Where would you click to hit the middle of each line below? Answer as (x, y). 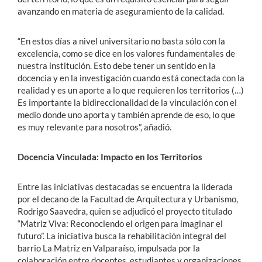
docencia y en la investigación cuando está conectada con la (131, 77)
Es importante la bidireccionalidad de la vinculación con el (127, 102)
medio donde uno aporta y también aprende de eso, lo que (126, 114)
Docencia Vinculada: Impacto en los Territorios (110, 156)
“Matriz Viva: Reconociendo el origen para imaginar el (120, 223)
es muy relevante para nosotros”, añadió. (94, 127)
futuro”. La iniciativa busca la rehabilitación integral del (122, 235)
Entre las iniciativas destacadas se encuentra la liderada (125, 186)
